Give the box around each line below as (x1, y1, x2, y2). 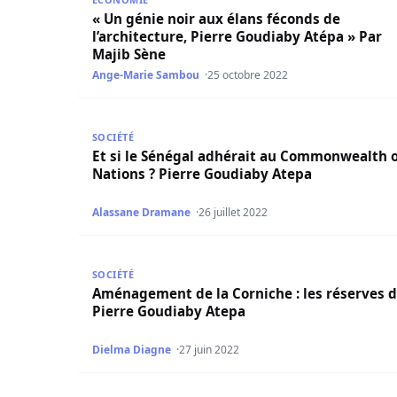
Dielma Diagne (92, 342, 171, 358)
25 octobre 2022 (207, 66, 289, 82)
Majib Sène (92, 44, 166, 63)
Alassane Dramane (92, 204, 191, 220)
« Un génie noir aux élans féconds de (92, 9, 340, 27)
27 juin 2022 (179, 342, 240, 358)
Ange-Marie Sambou (92, 66, 199, 82)
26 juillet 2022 (198, 204, 269, 220)
